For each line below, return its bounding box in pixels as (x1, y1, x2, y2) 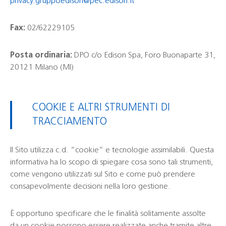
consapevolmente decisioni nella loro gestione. (10, 183, 171, 191)
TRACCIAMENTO (32, 117, 107, 127)
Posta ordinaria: (10, 51, 74, 60)
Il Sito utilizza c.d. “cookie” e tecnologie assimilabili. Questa (10, 146, 214, 154)
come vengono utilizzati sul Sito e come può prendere (10, 171, 195, 179)
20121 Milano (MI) (10, 64, 74, 72)
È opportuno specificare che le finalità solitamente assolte (10, 210, 206, 218)
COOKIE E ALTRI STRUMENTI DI (32, 103, 170, 113)
